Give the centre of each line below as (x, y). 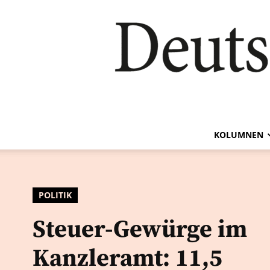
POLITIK (55, 195)
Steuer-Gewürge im (140, 229)
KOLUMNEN (239, 135)
